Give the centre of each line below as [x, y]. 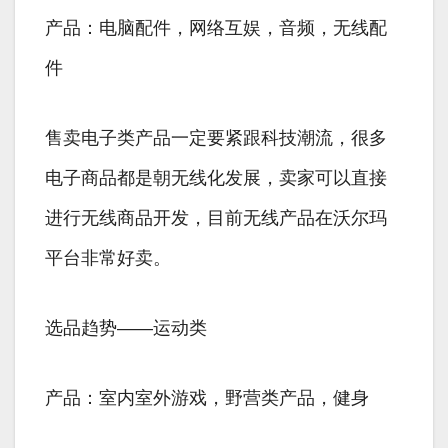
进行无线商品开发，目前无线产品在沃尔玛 [216, 218]
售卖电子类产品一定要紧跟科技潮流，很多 [216, 138]
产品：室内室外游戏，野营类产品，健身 [207, 398]
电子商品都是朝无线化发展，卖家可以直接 [216, 178]
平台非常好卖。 [108, 258]
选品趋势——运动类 [126, 328]
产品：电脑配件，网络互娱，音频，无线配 [216, 28]
